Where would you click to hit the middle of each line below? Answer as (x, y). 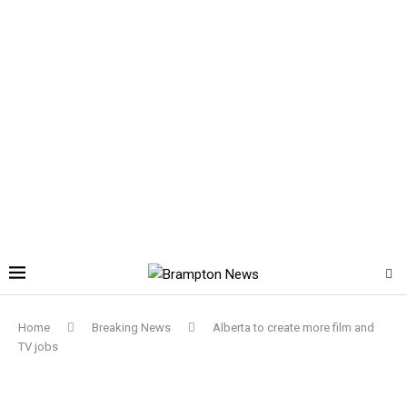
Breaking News (131, 328)
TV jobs (38, 347)
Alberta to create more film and (293, 328)
